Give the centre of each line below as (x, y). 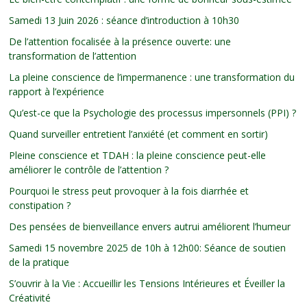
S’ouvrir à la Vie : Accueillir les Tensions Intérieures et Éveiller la (147, 283)
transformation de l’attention (73, 56)
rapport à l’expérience (57, 91)
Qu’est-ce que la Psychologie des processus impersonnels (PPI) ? (153, 112)
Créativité (30, 297)
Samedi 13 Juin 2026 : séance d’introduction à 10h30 (124, 20)
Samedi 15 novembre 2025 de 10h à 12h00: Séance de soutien (148, 247)
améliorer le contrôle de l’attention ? (89, 169)
